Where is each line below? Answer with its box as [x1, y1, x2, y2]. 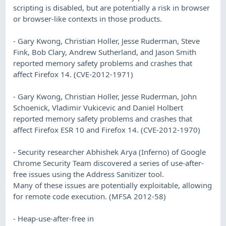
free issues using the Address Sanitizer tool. [13, 168, 164, 179]
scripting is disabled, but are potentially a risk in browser [13, 2, 210, 13]
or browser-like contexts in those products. [13, 13, 162, 24]
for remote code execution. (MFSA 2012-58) [13, 191, 166, 201]
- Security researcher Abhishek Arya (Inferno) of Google [13, 146, 206, 157]
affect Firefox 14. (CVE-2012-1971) [13, 69, 134, 79]
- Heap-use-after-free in [13, 213, 94, 223]
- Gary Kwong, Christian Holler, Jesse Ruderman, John [13, 91, 197, 101]
